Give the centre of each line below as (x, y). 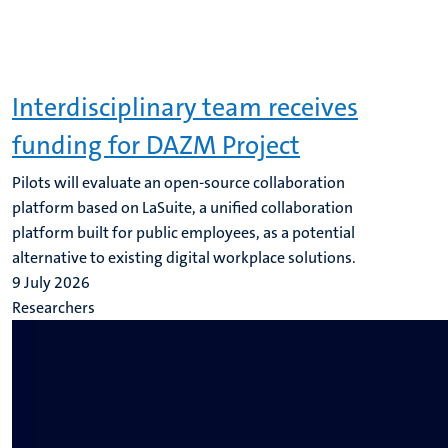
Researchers (53, 307)
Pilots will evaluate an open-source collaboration (178, 182)
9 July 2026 (51, 282)
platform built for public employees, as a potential (183, 232)
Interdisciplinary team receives (185, 107)
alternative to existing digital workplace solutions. (184, 257)
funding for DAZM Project (156, 145)
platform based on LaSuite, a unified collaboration (182, 207)
